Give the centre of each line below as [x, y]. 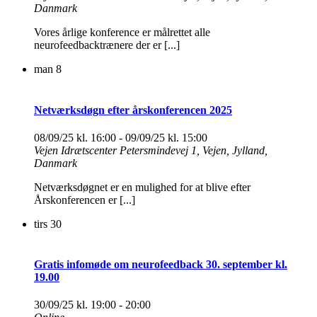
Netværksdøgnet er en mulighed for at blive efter [142, 187]
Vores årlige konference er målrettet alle [122, 33]
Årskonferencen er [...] [85, 200]
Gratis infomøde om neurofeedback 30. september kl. [161, 265]
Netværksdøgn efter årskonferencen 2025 [133, 110]
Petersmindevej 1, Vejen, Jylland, [194, 150]
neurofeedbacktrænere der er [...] [107, 45]
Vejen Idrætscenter [77, 150]
